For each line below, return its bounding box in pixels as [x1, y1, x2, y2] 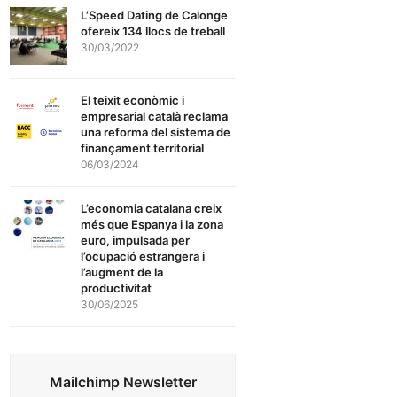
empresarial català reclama [81, 109, 229, 124]
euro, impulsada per [81, 233, 191, 248]
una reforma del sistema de [81, 125, 231, 140]
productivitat [81, 281, 152, 296]
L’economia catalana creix [81, 201, 222, 216]
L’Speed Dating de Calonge [81, 8, 229, 23]
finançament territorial [81, 141, 205, 156]
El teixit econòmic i [81, 93, 185, 108]
